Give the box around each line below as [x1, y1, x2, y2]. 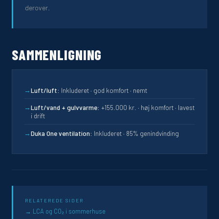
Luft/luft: [31, 86, 60, 94]
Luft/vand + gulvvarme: [31, 103, 100, 112]
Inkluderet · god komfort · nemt [60, 86, 147, 94]
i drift [31, 111, 45, 120]
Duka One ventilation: [31, 129, 92, 137]
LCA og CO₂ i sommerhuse [33, 207, 106, 216]
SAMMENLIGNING [12, 45, 102, 63]
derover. [25, 3, 50, 12]
